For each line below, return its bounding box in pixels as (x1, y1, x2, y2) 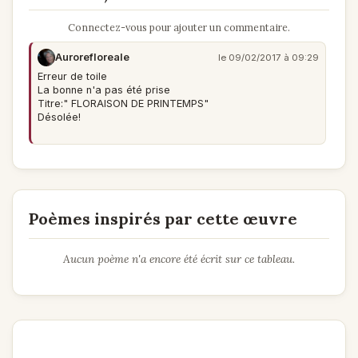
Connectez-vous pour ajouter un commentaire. (68, 21, 290, 34)
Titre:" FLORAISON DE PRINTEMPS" (38, 97, 209, 110)
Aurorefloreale (55, 51, 129, 64)
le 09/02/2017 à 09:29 (218, 52, 319, 64)
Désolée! (38, 111, 81, 124)
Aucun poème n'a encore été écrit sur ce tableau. (63, 252, 295, 267)
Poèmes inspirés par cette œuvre (29, 209, 297, 229)
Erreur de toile (38, 70, 107, 83)
